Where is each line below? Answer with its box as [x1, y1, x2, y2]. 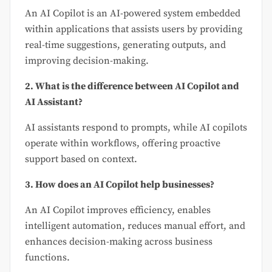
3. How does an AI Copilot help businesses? [25, 178, 214, 191]
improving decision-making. [25, 55, 149, 67]
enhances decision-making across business [25, 236, 212, 248]
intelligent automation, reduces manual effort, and [25, 220, 245, 233]
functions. [25, 251, 70, 264]
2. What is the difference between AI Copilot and [25, 80, 239, 93]
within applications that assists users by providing [25, 23, 242, 36]
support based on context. [25, 153, 137, 166]
